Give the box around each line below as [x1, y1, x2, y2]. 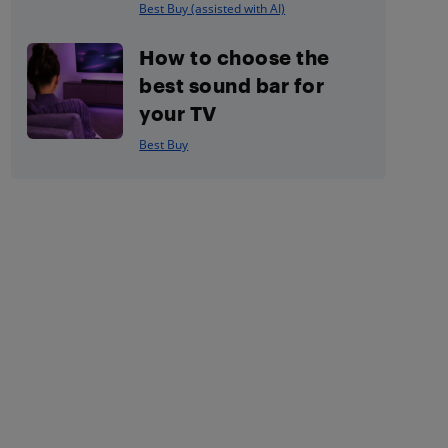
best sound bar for [139, 73, 325, 97]
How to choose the [139, 45, 330, 69]
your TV [139, 101, 217, 125]
